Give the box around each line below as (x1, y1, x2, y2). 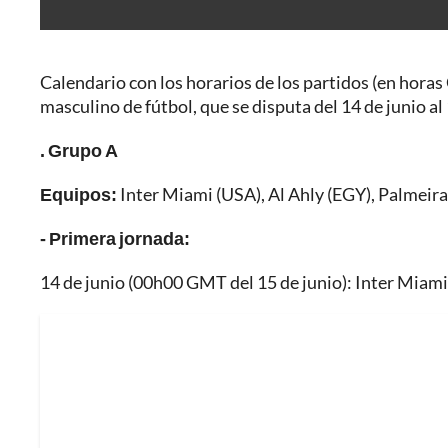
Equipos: (40, 183, 117, 206)
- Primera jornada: (40, 227, 190, 250)
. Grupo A (40, 139, 118, 162)
